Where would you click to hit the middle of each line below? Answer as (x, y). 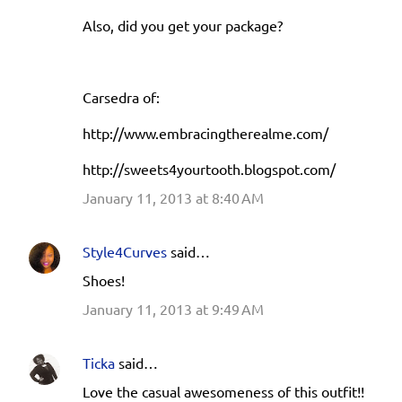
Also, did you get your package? (183, 25)
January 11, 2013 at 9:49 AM (173, 308)
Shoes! (104, 280)
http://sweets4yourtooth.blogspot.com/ (209, 168)
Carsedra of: (121, 96)
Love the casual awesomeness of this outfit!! (223, 391)
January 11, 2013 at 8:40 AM (173, 197)
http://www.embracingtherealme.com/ (205, 132)
